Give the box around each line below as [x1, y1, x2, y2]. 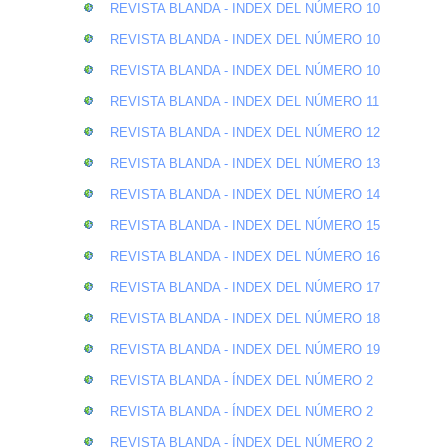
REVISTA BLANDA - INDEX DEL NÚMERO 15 [110, 217, 380, 233]
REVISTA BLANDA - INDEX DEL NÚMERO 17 [110, 279, 380, 295]
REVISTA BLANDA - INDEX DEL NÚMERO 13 [110, 155, 380, 171]
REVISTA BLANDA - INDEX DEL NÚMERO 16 [110, 248, 380, 264]
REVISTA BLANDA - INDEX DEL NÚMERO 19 [110, 341, 380, 357]
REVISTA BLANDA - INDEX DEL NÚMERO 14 [110, 186, 380, 202]
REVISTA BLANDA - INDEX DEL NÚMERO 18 [110, 310, 380, 326]
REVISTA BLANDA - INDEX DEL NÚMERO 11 [110, 93, 379, 109]
